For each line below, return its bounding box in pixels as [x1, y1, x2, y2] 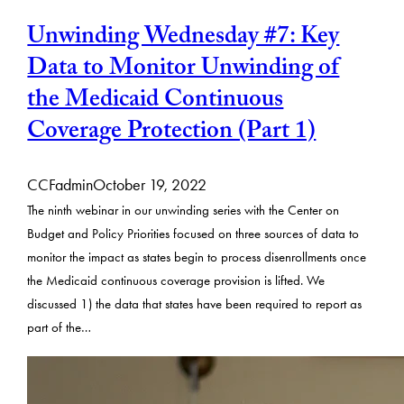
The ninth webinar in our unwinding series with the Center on [27, 202, 340, 218]
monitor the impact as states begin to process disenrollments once [27, 249, 367, 265]
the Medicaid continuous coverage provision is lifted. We [27, 272, 326, 289]
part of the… [27, 319, 92, 335]
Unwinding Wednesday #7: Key [27, 18, 340, 60]
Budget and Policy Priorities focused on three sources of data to [27, 225, 360, 242]
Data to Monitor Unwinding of [27, 50, 340, 92]
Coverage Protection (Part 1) [27, 113, 317, 155]
